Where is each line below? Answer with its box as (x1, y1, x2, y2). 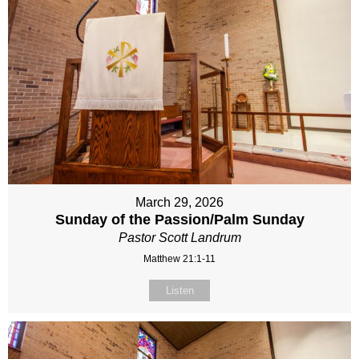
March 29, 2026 (135, 195, 224, 209)
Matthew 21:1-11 (143, 252, 216, 264)
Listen (165, 284, 194, 296)
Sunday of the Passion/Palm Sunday (54, 211, 305, 228)
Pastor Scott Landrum (118, 230, 241, 244)
